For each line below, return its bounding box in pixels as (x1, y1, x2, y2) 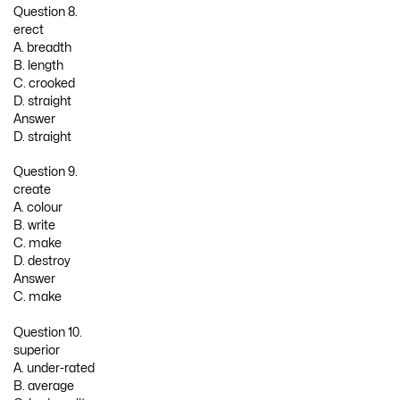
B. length (13, 59, 63, 71)
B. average (13, 379, 74, 392)
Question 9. (13, 166, 78, 179)
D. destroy (13, 255, 71, 268)
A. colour (13, 202, 62, 214)
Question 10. (13, 326, 82, 338)
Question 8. (13, 5, 78, 18)
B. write (13, 220, 55, 232)
